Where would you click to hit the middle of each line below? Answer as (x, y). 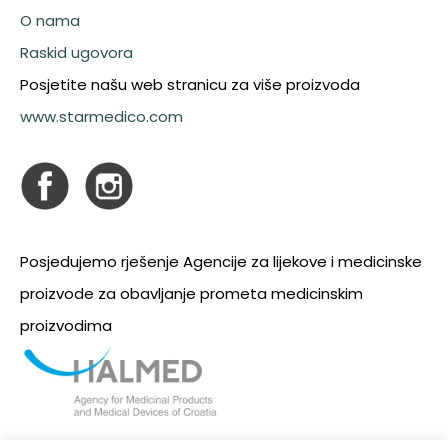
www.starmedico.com (101, 117)
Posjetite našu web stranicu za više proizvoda (190, 85)
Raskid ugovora (76, 53)
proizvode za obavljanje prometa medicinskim (191, 293)
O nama (50, 21)
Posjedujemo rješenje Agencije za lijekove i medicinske (221, 261)
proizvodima (66, 325)
